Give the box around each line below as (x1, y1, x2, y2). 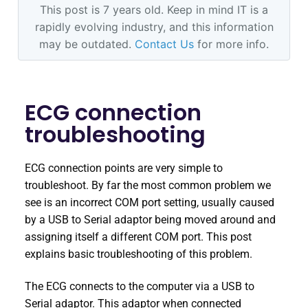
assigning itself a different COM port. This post (25, 230, 252, 243)
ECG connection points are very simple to (25, 161, 223, 175)
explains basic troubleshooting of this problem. (25, 247, 252, 261)
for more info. (194, 36, 269, 51)
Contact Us (135, 36, 194, 51)
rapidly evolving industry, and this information (34, 19, 274, 34)
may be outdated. (39, 36, 135, 51)
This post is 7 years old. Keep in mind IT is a (40, 2, 268, 16)
